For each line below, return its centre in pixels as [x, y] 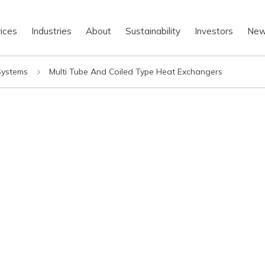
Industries [52, 31]
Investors [214, 31]
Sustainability [153, 31]
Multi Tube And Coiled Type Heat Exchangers [136, 72]
